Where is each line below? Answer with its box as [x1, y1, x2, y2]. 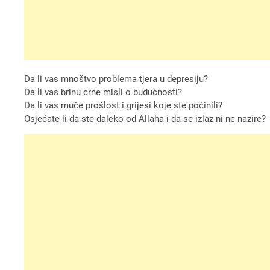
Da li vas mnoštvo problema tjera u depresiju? [24, 73, 209, 84]
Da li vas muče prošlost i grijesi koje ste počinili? [24, 99, 223, 111]
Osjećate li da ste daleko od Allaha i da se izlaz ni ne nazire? [24, 113, 266, 124]
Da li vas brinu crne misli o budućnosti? [24, 86, 183, 98]
